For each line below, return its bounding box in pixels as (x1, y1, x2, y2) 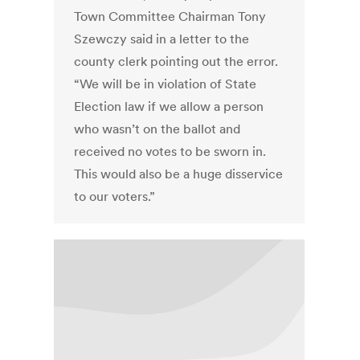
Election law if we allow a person (74, 98, 264, 115)
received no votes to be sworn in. (74, 143, 267, 160)
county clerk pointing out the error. (74, 53, 279, 70)
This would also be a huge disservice (74, 166, 284, 182)
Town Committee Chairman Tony (74, 8, 267, 25)
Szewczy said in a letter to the (74, 31, 250, 47)
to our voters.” (74, 188, 156, 205)
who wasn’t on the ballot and (74, 121, 241, 137)
